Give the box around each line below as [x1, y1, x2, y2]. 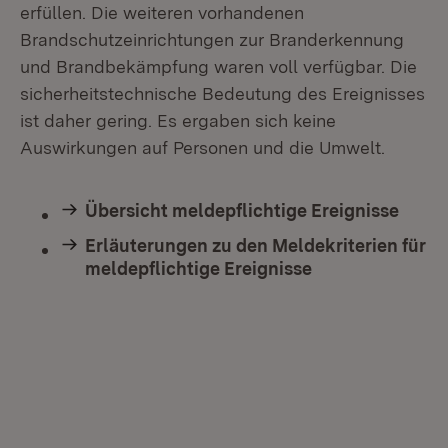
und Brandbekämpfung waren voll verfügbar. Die [20, 56, 417, 77]
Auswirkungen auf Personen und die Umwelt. [20, 137, 385, 158]
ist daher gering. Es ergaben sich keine [20, 110, 336, 131]
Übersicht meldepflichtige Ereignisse [85, 200, 399, 221]
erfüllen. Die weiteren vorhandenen [20, 2, 304, 23]
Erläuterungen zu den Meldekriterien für [85, 235, 426, 256]
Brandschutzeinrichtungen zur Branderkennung [20, 29, 404, 50]
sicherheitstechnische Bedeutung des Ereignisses [20, 83, 425, 104]
